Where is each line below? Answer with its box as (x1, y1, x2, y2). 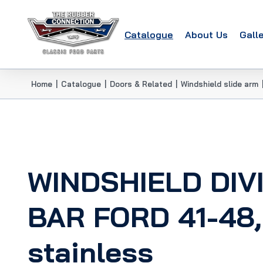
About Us (185, 28, 228, 41)
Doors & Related (110, 79, 172, 89)
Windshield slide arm (181, 79, 258, 89)
